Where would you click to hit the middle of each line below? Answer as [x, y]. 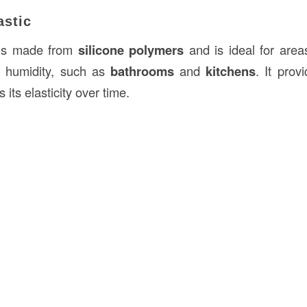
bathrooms [142, 71]
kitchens [231, 71]
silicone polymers [131, 50]
